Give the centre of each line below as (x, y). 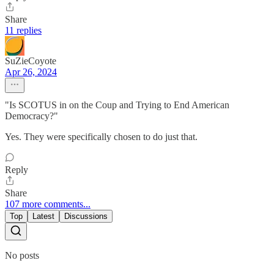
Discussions (86, 217)
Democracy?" (31, 116)
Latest (43, 217)
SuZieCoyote (31, 61)
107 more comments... (48, 204)
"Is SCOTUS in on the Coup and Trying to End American (117, 105)
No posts (22, 256)
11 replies (23, 31)
